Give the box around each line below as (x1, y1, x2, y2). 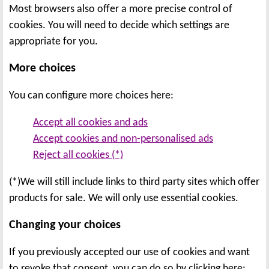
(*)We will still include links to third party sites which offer (9, 176, 259, 188)
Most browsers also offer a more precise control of (9, 3, 232, 15)
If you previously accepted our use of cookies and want (9, 246, 250, 258)
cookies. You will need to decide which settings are (9, 19, 229, 31)
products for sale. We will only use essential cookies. (9, 192, 238, 204)
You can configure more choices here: (9, 89, 174, 101)
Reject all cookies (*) (33, 149, 123, 161)
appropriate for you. (9, 35, 98, 47)
